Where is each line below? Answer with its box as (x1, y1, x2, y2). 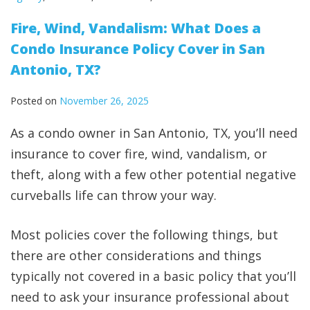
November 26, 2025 (60, 94, 149, 108)
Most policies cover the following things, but (10, 226, 278, 244)
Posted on (10, 94, 60, 108)
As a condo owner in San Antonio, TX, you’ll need (10, 125, 298, 142)
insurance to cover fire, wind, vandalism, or (10, 145, 267, 163)
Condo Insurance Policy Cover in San (10, 39, 265, 59)
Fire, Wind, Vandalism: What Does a (10, 19, 261, 38)
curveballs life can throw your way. (10, 187, 220, 204)
